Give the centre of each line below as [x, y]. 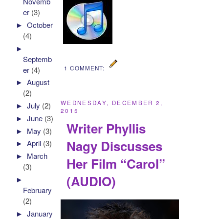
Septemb [38, 59]
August [38, 82]
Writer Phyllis [106, 129]
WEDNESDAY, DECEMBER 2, [112, 102]
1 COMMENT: [85, 68]
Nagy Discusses [115, 146]
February [38, 190]
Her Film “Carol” [116, 164]
